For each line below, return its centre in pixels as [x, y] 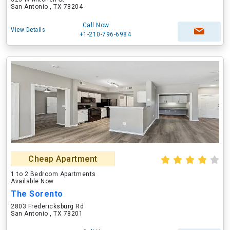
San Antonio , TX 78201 [47, 214]
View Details [28, 30]
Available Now [32, 181]
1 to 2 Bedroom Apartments [53, 174]
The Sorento [37, 194]
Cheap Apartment [63, 159]
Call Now [96, 25]
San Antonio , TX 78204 [47, 7]
